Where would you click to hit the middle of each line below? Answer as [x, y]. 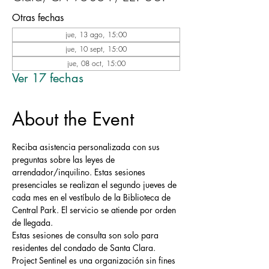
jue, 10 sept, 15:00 [96, 49]
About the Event [73, 119]
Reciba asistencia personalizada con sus [87, 147]
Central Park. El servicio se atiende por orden [95, 210]
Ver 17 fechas [48, 78]
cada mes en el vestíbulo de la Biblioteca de [92, 197]
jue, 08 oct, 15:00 [96, 63]
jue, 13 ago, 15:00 [96, 35]
